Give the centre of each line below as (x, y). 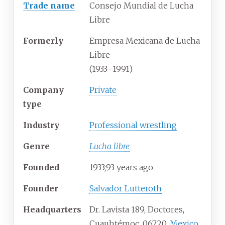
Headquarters (52, 210)
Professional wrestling (133, 125)
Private (103, 90)
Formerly (43, 41)
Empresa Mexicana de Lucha (145, 41)
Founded (41, 167)
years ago (135, 167)
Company (43, 90)
